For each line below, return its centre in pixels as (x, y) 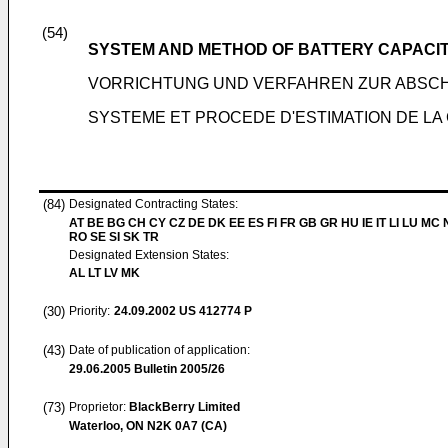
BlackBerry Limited (184, 407)
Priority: (89, 311)
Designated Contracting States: (153, 204)
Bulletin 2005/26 (178, 369)
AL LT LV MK (104, 273)
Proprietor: (99, 407)
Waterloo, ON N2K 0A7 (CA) (148, 426)
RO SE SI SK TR (114, 237)
